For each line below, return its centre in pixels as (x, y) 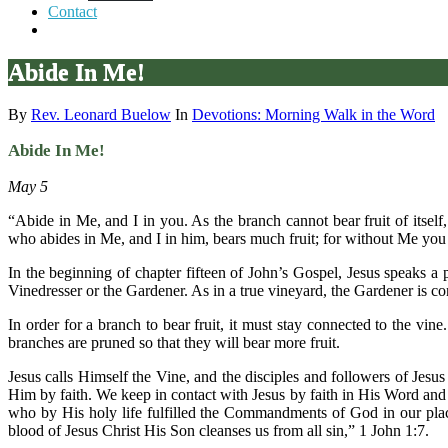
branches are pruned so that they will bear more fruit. (174, 342)
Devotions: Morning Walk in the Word (313, 114)
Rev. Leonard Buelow (101, 114)
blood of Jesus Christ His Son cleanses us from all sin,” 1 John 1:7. (218, 430)
